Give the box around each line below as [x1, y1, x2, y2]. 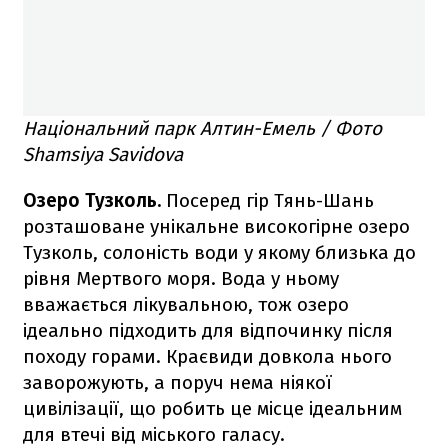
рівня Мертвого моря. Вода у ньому [23, 266, 339, 290]
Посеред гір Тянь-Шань [161, 188, 374, 212]
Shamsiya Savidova [23, 142, 183, 166]
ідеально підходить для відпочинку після [23, 318, 393, 342]
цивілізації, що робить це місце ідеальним [23, 396, 402, 420]
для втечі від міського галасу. [23, 422, 285, 446]
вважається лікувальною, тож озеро [23, 292, 349, 316]
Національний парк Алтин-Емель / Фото [23, 116, 382, 140]
